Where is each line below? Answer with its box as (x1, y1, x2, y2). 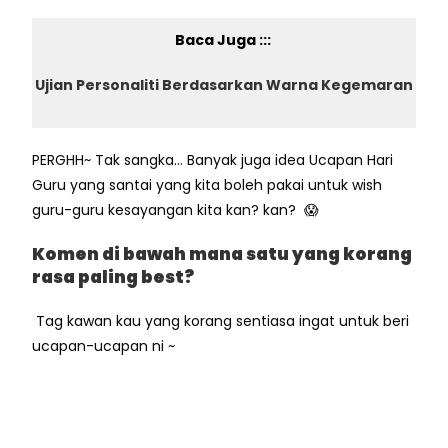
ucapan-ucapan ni (32, 335, 169, 356)
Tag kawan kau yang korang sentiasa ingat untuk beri (32, 310, 410, 331)
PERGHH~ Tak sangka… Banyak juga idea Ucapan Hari (32, 149, 394, 170)
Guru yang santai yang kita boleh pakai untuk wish (32, 174, 383, 195)
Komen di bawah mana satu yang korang (32, 241, 413, 266)
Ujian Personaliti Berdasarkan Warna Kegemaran (35, 74, 413, 95)
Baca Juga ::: (174, 29, 274, 50)
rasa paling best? (32, 264, 201, 289)
